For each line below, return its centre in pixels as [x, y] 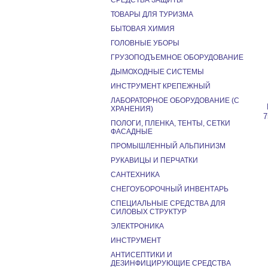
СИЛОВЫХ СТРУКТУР [149, 212]
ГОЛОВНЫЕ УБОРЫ [145, 43]
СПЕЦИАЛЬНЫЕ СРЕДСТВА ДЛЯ [168, 203]
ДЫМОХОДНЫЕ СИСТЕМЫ [157, 72]
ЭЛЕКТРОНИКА [137, 226]
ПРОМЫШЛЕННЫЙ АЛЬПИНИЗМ [168, 146]
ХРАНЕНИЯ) [132, 109]
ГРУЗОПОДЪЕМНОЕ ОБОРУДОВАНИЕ [177, 57]
